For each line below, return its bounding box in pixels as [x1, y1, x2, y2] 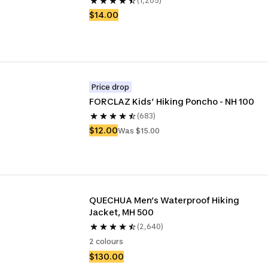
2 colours [89, 237, 124, 246]
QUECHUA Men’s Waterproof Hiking [89, 195, 240, 205]
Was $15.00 [118, 126, 160, 135]
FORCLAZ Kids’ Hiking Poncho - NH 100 [89, 96, 255, 106]
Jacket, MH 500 [89, 207, 154, 217]
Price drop [92, 83, 130, 92]
